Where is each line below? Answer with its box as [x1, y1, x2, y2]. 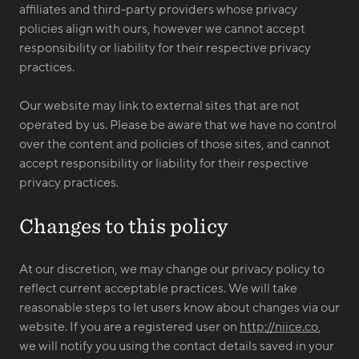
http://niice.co [240, 320, 318, 334]
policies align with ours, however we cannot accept [19, 22, 305, 36]
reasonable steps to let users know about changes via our [19, 301, 340, 315]
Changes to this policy [19, 215, 228, 237]
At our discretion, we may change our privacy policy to [19, 262, 325, 276]
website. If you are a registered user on [19, 320, 240, 334]
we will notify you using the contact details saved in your [19, 339, 334, 353]
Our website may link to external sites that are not [19, 99, 300, 113]
